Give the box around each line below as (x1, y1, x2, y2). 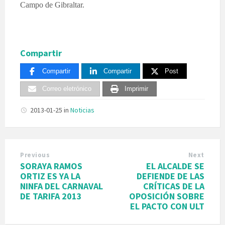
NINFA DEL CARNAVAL (20, 180, 103, 192)
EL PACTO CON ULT (130, 200, 204, 212)
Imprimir (125, 85, 148, 93)
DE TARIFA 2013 (20, 190, 82, 202)
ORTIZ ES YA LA (20, 170, 80, 182)
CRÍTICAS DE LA (143, 180, 204, 192)
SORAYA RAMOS (20, 160, 82, 172)
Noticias (70, 105, 94, 115)
